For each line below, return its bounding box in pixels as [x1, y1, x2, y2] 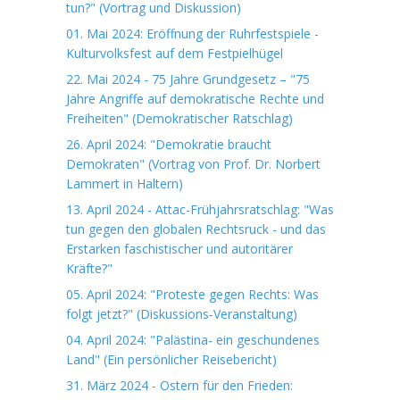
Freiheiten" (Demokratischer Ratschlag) [66, 110, 293, 127]
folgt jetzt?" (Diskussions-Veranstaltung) [66, 305, 297, 322]
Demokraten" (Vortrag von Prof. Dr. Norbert [66, 155, 321, 172]
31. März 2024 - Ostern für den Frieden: [66, 377, 293, 394]
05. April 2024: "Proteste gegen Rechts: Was [66, 286, 319, 303]
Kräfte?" [66, 260, 112, 277]
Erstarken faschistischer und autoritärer [66, 240, 293, 257]
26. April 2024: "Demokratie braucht [66, 136, 271, 153]
